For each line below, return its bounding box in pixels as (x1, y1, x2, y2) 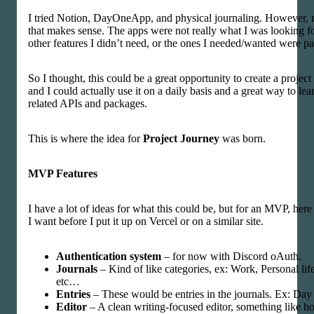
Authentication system (56, 250, 161, 262)
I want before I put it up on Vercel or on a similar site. (28, 215, 264, 227)
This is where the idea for (28, 132, 143, 144)
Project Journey (143, 132, 219, 144)
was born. (219, 132, 266, 144)
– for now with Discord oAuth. (161, 250, 301, 262)
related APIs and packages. (28, 97, 147, 109)
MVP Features (28, 168, 97, 179)
